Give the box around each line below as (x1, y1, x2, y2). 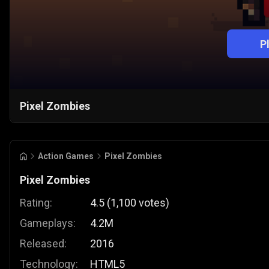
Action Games (38, 151, 94, 162)
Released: (20, 237, 67, 250)
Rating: (20, 196, 52, 210)
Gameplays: (20, 217, 76, 230)
